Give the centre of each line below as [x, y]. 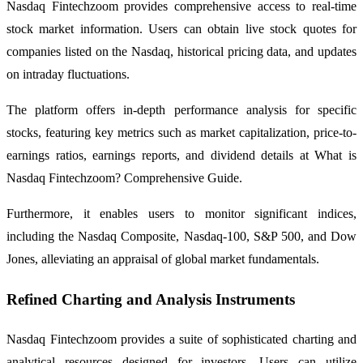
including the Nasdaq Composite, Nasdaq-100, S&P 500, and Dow [181, 237]
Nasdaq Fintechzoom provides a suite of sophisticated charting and [181, 339]
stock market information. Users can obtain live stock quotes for [181, 29]
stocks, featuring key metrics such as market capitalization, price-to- [181, 133]
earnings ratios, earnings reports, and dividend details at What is [181, 156]
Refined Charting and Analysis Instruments [151, 299]
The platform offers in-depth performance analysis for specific [181, 110]
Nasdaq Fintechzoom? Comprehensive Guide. [124, 178]
